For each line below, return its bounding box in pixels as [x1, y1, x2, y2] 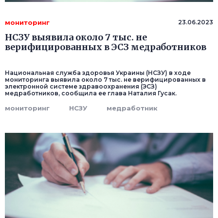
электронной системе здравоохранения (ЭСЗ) [5, 83, 157, 91]
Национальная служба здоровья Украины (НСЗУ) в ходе [5, 69, 191, 77]
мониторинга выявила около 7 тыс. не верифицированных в [5, 76, 206, 84]
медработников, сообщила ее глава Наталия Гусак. [5, 90, 177, 97]
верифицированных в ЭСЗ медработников [5, 41, 206, 53]
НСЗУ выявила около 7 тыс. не [5, 32, 147, 43]
